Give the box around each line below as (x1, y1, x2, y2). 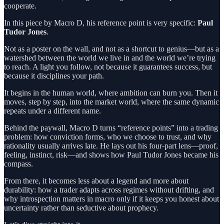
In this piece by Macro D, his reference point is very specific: (4, 18, 197, 27)
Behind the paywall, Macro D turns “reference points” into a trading (4, 123, 218, 132)
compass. (4, 159, 33, 168)
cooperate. (4, 1, 36, 10)
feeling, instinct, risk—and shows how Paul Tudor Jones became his (4, 150, 218, 159)
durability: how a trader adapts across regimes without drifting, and (4, 185, 214, 194)
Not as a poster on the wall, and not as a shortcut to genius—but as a (4, 44, 219, 53)
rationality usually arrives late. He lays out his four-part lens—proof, (4, 141, 218, 150)
